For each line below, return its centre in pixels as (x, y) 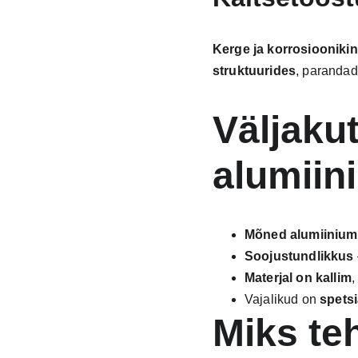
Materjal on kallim (298, 278)
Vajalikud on (282, 299)
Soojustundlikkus (299, 256)
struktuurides (254, 71)
